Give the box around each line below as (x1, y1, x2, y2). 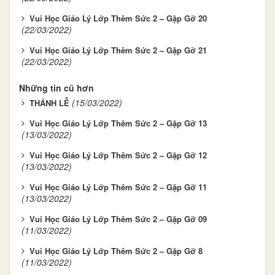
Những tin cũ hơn (19, 81, 94, 94)
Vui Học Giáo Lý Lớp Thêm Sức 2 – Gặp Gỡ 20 (29, 12, 207, 24)
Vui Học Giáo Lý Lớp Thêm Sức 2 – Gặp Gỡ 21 (29, 44, 209, 56)
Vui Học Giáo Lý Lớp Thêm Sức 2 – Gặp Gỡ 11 (29, 180, 207, 193)
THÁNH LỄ (29, 96, 69, 109)
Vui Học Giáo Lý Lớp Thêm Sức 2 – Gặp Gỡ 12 (29, 149, 207, 161)
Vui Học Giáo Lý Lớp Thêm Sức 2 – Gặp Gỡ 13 (29, 117, 207, 129)
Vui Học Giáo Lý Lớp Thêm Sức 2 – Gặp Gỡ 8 (29, 244, 203, 257)
